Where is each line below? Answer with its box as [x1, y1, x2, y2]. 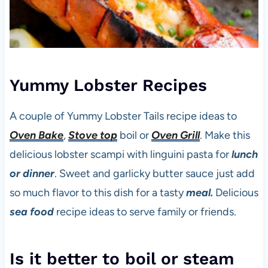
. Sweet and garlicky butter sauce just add [54, 167, 255, 181]
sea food [9, 205, 54, 219]
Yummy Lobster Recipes [9, 75, 207, 96]
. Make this [199, 129, 250, 142]
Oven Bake [9, 129, 63, 142]
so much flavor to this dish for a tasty [9, 186, 186, 200]
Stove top [68, 129, 117, 142]
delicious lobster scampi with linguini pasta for [9, 148, 229, 162]
